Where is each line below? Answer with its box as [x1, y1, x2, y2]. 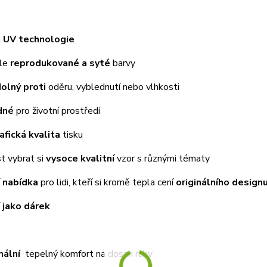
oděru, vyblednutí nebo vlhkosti [45, 80, 179, 94]
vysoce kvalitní [45, 151, 114, 165]
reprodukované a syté [10, 56, 110, 70]
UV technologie [2, 32, 74, 46]
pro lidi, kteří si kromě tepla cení [38, 175, 176, 189]
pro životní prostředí [13, 104, 100, 117]
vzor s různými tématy [114, 151, 210, 165]
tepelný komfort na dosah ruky [20, 247, 153, 260]
